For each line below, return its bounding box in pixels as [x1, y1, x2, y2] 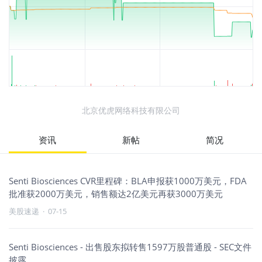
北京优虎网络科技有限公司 [82, 105, 180, 116]
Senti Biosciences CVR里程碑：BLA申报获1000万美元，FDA [9, 175, 247, 187]
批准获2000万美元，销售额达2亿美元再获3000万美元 [9, 188, 223, 199]
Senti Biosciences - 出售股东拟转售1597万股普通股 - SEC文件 [9, 241, 251, 253]
